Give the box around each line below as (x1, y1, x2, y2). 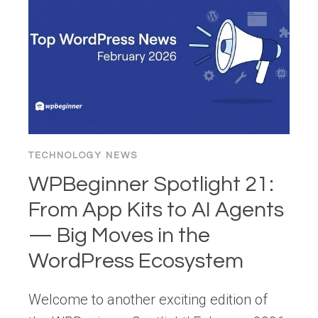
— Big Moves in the (28, 224, 210, 247)
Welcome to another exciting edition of (28, 291, 268, 309)
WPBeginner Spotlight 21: (28, 173, 274, 196)
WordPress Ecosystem (28, 250, 243, 273)
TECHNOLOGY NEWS (28, 150, 138, 161)
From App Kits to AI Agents (28, 199, 284, 221)
